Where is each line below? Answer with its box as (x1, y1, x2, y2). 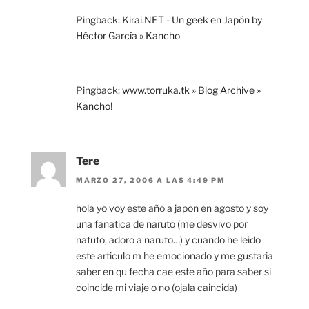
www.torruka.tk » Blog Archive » (122, 83, 261, 96)
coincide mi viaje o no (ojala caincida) (76, 281, 237, 294)
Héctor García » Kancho (76, 29, 180, 41)
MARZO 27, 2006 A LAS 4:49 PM (76, 176, 226, 185)
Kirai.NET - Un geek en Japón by (122, 13, 262, 26)
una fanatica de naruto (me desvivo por (76, 218, 248, 230)
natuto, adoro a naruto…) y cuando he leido (76, 234, 261, 246)
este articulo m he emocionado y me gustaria (76, 250, 273, 262)
